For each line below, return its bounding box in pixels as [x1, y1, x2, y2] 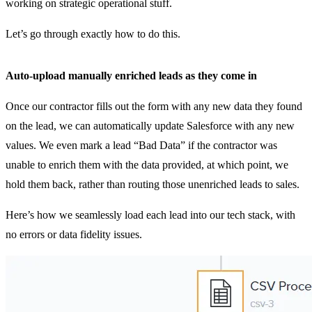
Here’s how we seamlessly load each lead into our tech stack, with [6, 208, 295, 221]
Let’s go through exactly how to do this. [6, 27, 180, 40]
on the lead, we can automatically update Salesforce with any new [6, 119, 295, 132]
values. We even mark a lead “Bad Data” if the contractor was [6, 139, 277, 151]
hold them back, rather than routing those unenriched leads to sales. [6, 178, 299, 190]
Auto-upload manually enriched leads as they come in [6, 69, 257, 81]
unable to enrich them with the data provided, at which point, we [6, 158, 288, 171]
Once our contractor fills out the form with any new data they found [6, 100, 302, 112]
